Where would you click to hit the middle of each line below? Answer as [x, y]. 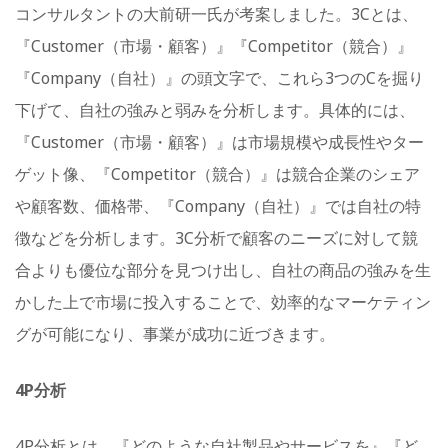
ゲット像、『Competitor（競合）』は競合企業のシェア [217, 173]
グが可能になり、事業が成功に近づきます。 [175, 333]
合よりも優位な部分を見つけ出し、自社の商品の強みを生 [223, 269]
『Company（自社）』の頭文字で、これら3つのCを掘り [219, 77]
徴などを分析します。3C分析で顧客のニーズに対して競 [216, 237]
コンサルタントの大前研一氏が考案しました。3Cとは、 [216, 13]
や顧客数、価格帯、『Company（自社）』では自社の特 [218, 205]
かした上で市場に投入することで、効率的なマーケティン [223, 301]
